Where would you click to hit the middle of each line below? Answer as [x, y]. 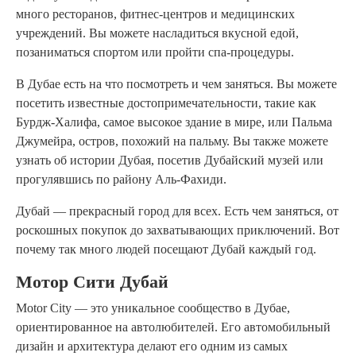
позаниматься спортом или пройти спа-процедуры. [155, 52]
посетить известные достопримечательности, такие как [166, 103]
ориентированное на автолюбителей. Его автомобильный [173, 327]
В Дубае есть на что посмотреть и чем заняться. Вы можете [176, 83]
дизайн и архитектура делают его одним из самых [152, 346]
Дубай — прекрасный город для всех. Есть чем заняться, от [177, 211]
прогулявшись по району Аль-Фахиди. [121, 179]
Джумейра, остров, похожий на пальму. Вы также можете [172, 141]
